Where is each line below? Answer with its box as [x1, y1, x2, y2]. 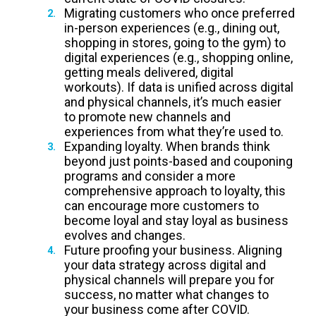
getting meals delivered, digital [63, 65, 233, 80]
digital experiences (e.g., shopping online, [63, 50, 293, 66]
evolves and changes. [63, 228, 186, 243]
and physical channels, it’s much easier [63, 95, 281, 110]
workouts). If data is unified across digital [63, 80, 293, 95]
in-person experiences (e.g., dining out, [63, 20, 279, 36]
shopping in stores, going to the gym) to [63, 35, 286, 51]
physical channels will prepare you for [63, 272, 274, 288]
